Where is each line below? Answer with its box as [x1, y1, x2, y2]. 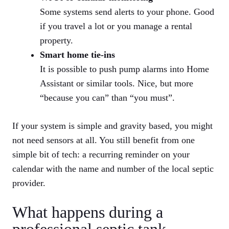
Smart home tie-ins [40, 50, 115, 60]
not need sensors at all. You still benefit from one [12, 135, 195, 146]
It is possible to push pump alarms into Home [40, 64, 209, 75]
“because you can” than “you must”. [40, 93, 175, 103]
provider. [12, 178, 45, 189]
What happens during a [12, 203, 163, 222]
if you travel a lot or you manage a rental [40, 21, 192, 32]
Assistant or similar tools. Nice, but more [40, 78, 193, 89]
